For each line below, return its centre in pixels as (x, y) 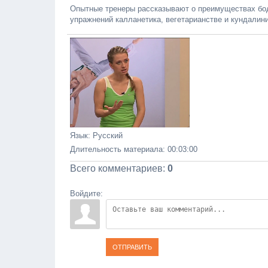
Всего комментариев (116, 168)
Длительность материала (116, 149)
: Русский (105, 135)
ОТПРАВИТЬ (132, 247)
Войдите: (86, 194)
